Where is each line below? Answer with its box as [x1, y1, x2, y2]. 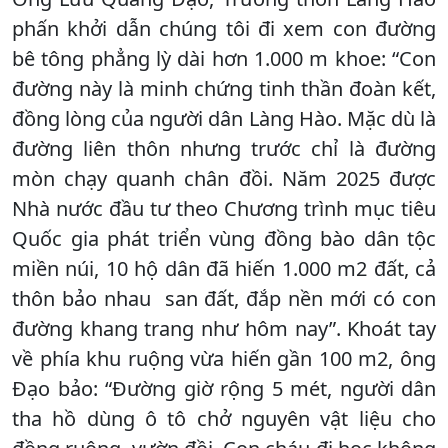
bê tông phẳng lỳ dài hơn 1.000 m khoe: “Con [12, 44, 436, 72]
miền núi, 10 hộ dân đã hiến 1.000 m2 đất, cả [12, 254, 436, 282]
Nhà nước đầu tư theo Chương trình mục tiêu [12, 194, 436, 222]
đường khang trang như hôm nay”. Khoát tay [12, 314, 436, 342]
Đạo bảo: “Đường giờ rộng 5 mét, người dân [12, 374, 436, 402]
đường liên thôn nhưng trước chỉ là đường [12, 134, 436, 162]
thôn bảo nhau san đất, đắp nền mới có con [12, 284, 436, 312]
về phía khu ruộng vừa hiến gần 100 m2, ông [12, 344, 436, 372]
